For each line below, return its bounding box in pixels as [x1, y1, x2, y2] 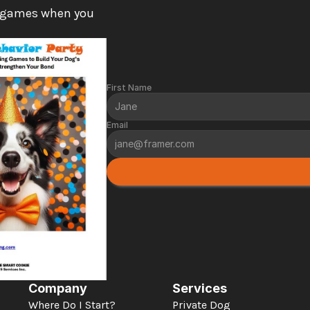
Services [172, 281, 227, 295]
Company [28, 281, 87, 295]
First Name [107, 82, 152, 93]
